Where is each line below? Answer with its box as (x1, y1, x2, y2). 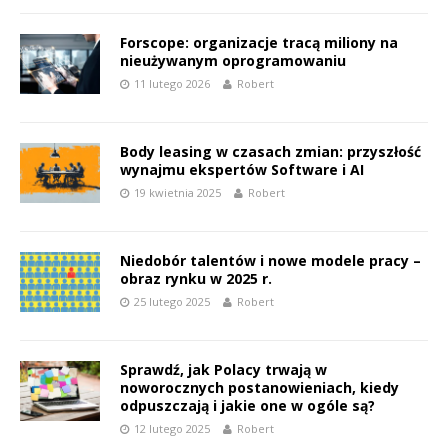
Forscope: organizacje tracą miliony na (120, 33, 398, 53)
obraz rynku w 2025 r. (120, 269, 272, 289)
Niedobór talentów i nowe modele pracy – (120, 251, 421, 271)
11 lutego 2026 (134, 76, 210, 92)
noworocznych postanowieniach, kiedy (120, 378, 399, 398)
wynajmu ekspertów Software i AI (120, 160, 364, 180)
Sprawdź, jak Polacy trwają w (120, 360, 327, 380)
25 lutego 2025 (134, 294, 210, 310)
